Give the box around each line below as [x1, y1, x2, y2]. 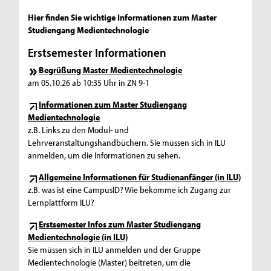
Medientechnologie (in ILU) [28, 230, 128, 243]
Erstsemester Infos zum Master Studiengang [39, 218, 201, 230]
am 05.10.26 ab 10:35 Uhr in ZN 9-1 [28, 76, 150, 88]
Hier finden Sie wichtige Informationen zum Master [28, 11, 217, 23]
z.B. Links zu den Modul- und [28, 123, 129, 135]
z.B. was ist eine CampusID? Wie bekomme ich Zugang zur [28, 183, 232, 195]
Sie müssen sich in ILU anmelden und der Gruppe [28, 243, 201, 255]
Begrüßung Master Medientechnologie [39, 64, 183, 76]
